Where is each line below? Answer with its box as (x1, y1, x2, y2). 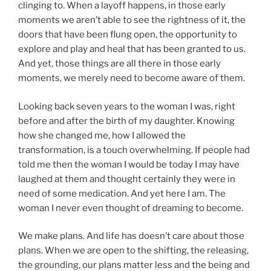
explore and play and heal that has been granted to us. (18, 44, 246, 55)
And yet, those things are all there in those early (18, 58, 221, 70)
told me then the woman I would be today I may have (18, 158, 240, 170)
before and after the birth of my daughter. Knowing (18, 115, 235, 126)
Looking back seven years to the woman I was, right (18, 100, 235, 112)
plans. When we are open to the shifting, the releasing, (18, 245, 249, 256)
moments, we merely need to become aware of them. (18, 73, 245, 84)
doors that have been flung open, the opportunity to (18, 29, 237, 41)
